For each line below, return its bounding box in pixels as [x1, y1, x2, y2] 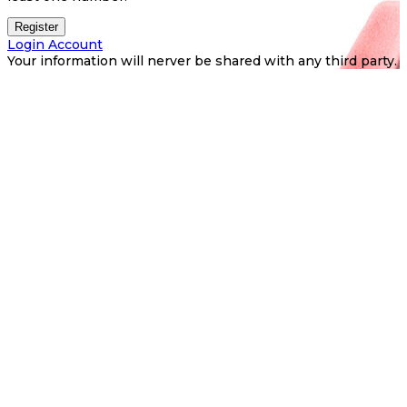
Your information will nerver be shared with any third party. [7, 52, 397, 69]
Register [15, 19, 58, 34]
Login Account [7, 35, 103, 53]
